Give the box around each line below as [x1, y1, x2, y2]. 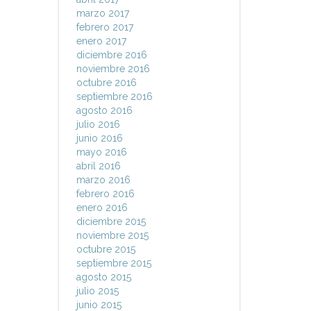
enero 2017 [76, 35, 126, 47]
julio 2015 [76, 285, 119, 296]
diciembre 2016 [76, 49, 147, 60]
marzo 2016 [76, 174, 131, 185]
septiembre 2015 [76, 258, 151, 269]
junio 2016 [76, 133, 123, 144]
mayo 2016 [76, 146, 127, 158]
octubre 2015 [76, 244, 135, 255]
